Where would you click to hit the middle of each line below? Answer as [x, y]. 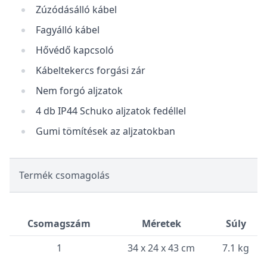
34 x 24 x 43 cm [161, 248]
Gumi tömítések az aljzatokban [105, 131]
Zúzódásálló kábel [76, 10]
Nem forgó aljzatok [79, 91]
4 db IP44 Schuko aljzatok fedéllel [111, 111]
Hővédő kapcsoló [75, 50]
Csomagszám [59, 223]
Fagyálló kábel [68, 30]
